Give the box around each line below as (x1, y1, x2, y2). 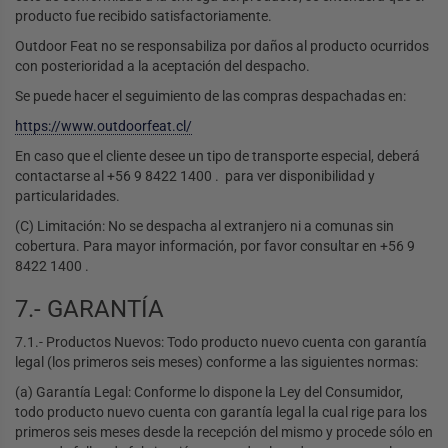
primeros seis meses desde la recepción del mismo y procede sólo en (15, 424, 433, 441)
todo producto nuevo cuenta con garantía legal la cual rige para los (15, 404, 427, 421)
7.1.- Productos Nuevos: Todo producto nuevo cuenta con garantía (15, 334, 427, 351)
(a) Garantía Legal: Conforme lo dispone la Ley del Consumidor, (15, 384, 403, 401)
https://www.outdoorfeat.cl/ (15, 118, 192, 135)
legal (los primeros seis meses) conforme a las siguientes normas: (15, 354, 418, 371)
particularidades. (15, 188, 120, 205)
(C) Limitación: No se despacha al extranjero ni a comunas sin (15, 218, 394, 235)
